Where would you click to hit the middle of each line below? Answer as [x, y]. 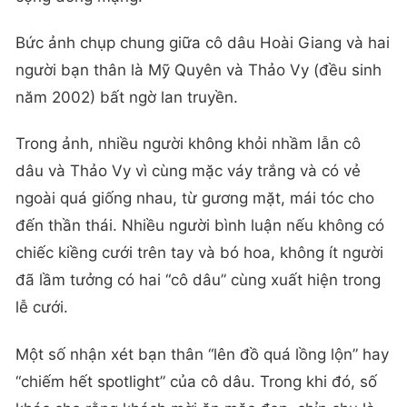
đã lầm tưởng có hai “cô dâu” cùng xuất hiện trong [198, 280]
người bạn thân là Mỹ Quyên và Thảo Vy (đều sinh [199, 70]
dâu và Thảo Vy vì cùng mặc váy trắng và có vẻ [188, 171]
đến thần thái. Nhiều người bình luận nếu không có [200, 226]
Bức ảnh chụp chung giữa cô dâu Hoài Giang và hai [203, 43]
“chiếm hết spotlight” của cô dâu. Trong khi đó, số [196, 381]
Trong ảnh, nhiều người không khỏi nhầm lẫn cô [188, 144]
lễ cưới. [42, 308]
